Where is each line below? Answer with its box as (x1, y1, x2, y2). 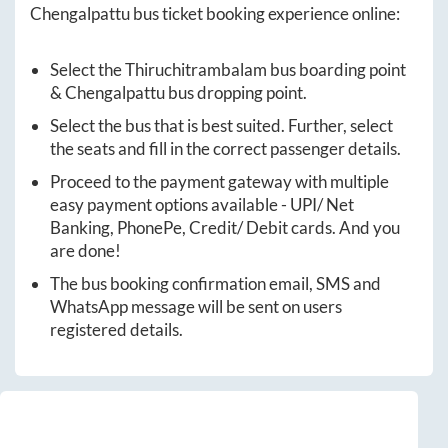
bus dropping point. (165, 82, 307, 104)
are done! (50, 240, 121, 262)
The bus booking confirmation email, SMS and (50, 273, 381, 295)
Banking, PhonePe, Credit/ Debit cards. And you (50, 217, 400, 239)
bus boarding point (267, 59, 406, 81)
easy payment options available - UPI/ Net (50, 194, 354, 216)
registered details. (50, 319, 183, 341)
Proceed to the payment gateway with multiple (50, 171, 389, 193)
